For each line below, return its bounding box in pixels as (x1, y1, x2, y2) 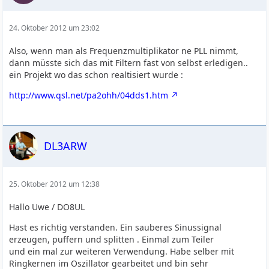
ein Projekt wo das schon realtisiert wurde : (9, 69, 184, 80)
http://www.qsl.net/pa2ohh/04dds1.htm (9, 89, 169, 101)
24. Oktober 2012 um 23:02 (9, 23, 100, 33)
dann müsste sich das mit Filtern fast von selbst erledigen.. (9, 57, 249, 68)
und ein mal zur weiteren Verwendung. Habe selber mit (9, 246, 235, 257)
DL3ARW (44, 138, 88, 153)
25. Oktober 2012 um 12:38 (9, 179, 100, 189)
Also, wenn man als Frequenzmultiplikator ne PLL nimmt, (9, 45, 239, 56)
